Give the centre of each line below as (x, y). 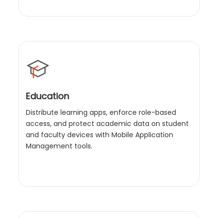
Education (48, 96)
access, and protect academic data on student (108, 124)
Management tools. (59, 146)
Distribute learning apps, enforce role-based (101, 113)
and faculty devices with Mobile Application (100, 135)
